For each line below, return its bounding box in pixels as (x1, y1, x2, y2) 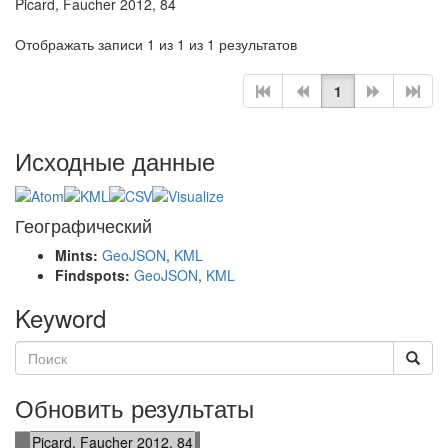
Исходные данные (15, 143, 215, 178)
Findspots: (55, 265, 134, 286)
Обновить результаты (15, 390, 254, 426)
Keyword (15, 300, 106, 336)
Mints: (55, 245, 102, 266)
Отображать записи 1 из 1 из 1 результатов (15, 34, 297, 54)
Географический (15, 212, 152, 239)
